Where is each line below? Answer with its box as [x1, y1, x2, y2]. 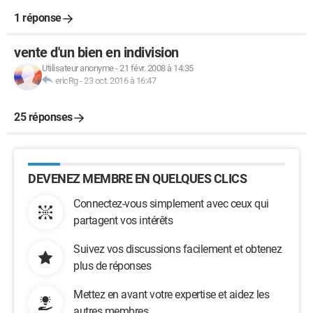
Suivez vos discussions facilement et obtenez [73, 242, 282, 256]
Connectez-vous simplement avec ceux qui [73, 197, 269, 210]
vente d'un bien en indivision [14, 44, 179, 61]
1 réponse [14, 11, 61, 24]
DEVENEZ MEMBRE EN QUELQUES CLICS [28, 171, 247, 186]
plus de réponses [73, 259, 151, 272]
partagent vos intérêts [73, 214, 173, 227]
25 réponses [14, 110, 73, 124]
